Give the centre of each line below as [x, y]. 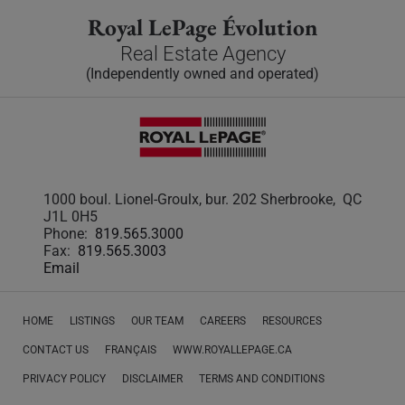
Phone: [69, 233]
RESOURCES [292, 320]
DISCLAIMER [152, 378]
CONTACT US [56, 349]
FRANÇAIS [131, 349]
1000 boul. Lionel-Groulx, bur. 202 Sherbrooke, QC [202, 199]
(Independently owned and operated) [202, 73]
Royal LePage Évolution [202, 27]
